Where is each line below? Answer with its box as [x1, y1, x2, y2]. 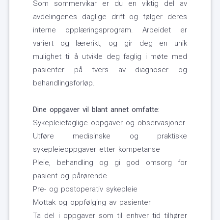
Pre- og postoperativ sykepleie [33, 185, 137, 194]
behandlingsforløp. [33, 79, 95, 88]
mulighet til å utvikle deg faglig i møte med [33, 52, 187, 61]
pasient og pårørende [33, 171, 107, 181]
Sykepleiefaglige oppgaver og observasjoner [33, 118, 185, 128]
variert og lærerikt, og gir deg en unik [33, 39, 187, 48]
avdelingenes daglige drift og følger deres [33, 12, 187, 22]
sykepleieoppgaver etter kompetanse [33, 145, 160, 154]
